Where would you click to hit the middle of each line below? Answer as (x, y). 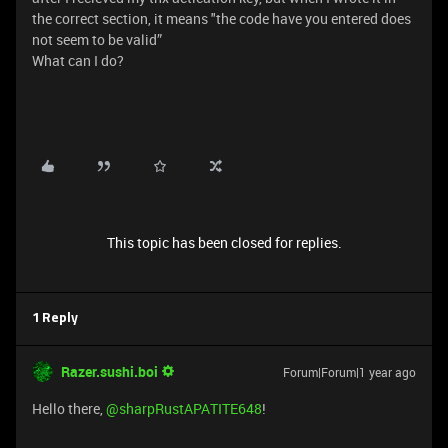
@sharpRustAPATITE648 (184, 408)
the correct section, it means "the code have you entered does (221, 18)
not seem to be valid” (97, 39)
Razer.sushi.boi (109, 371)
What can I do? (78, 60)
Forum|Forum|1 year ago (349, 372)
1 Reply (55, 318)
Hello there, (69, 408)
